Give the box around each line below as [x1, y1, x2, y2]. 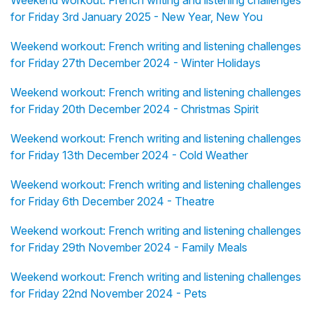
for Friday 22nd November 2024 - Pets [10, 286, 207, 301]
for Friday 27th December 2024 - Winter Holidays [10, 56, 261, 71]
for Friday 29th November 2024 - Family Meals [10, 240, 247, 255]
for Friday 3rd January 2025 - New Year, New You [10, 10, 263, 24]
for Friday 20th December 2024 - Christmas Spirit [10, 102, 259, 117]
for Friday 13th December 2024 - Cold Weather [10, 148, 248, 163]
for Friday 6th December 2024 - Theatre [10, 194, 214, 209]
